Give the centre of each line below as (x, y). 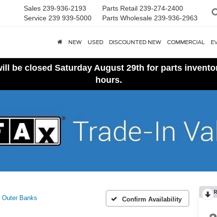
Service (35, 18)
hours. (108, 80)
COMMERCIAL (186, 42)
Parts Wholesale (127, 18)
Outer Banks (20, 198)
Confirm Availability (152, 199)
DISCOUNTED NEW (135, 42)
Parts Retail (120, 8)
